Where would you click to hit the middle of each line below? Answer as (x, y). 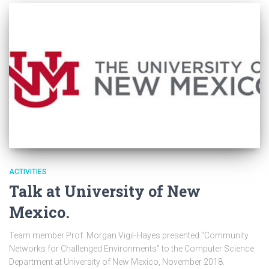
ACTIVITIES (28, 171)
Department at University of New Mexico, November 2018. (117, 261)
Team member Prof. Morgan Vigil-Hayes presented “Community (129, 235)
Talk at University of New (105, 191)
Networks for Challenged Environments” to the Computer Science (131, 248)
